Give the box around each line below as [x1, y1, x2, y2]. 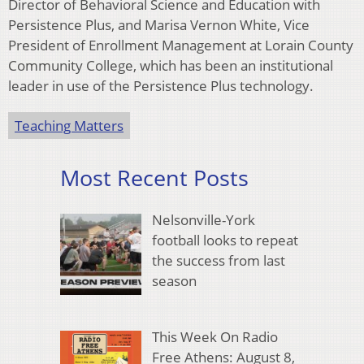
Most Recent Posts [60, 162, 249, 193]
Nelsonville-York [151, 210, 255, 230]
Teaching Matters [15, 115, 123, 135]
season [151, 271, 197, 291]
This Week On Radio [151, 327, 278, 346]
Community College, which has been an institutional [8, 55, 333, 75]
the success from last [151, 251, 285, 271]
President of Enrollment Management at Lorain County [8, 35, 353, 54]
